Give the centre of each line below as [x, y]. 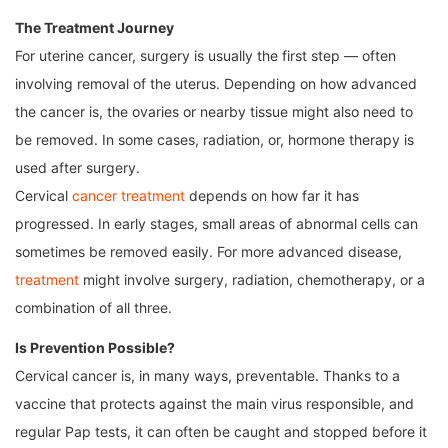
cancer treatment [128, 196]
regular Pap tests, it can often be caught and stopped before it [221, 432]
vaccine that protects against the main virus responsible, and [214, 404]
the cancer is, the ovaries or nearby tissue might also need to [214, 112]
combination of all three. [93, 308]
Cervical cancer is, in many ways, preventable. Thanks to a [207, 376]
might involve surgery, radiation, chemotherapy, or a [252, 280]
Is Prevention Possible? [95, 348]
